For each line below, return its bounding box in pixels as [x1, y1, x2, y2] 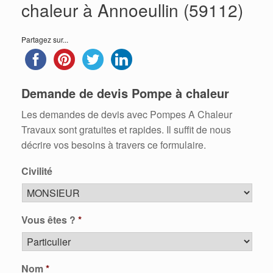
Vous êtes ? [21, 213, 76, 227]
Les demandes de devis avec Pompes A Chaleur [21, 107, 232, 121]
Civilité [21, 164, 52, 178]
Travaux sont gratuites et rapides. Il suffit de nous [21, 122, 231, 136]
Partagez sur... [21, 34, 68, 44]
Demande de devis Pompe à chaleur [21, 84, 229, 102]
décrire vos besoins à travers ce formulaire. [21, 138, 206, 152]
